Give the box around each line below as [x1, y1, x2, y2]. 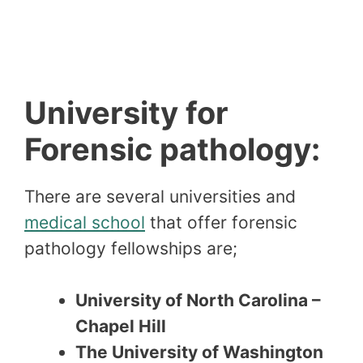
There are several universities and [24, 186, 296, 207]
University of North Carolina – [75, 289, 321, 310]
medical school [24, 212, 145, 233]
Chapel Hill [75, 315, 166, 336]
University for [24, 94, 228, 132]
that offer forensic [145, 212, 297, 233]
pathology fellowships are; [24, 238, 237, 259]
